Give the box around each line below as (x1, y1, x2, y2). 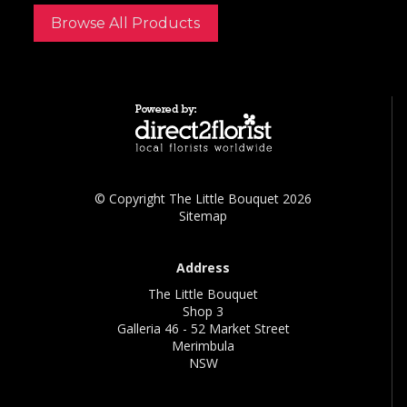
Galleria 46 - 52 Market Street (116, 320, 290, 338)
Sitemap (179, 207, 227, 225)
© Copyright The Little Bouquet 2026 (94, 190, 312, 208)
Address (176, 259, 230, 277)
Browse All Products (51, 14, 201, 32)
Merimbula (172, 337, 234, 355)
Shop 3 (183, 303, 223, 321)
